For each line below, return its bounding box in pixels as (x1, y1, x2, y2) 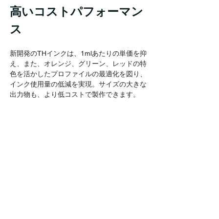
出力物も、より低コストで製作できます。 (10, 90, 140, 98)
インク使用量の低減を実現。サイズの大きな (10, 80, 147, 88)
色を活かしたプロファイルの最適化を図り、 (10, 69, 147, 78)
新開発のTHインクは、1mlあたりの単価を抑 (10, 49, 147, 57)
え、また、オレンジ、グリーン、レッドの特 (10, 59, 147, 67)
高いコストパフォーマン (10, 4, 143, 18)
